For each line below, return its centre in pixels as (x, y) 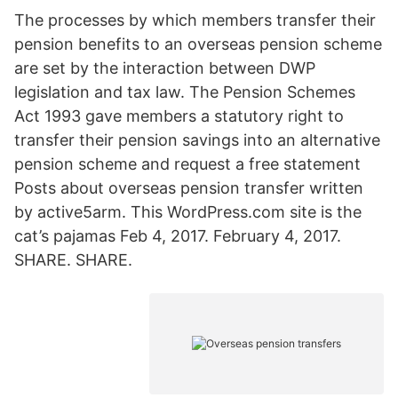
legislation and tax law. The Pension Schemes (185, 92)
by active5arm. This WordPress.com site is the (188, 212)
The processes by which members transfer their (195, 20)
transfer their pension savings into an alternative (197, 140)
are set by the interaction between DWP (165, 68)
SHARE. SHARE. (73, 260)
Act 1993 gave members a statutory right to (179, 116)
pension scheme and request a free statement (187, 164)
